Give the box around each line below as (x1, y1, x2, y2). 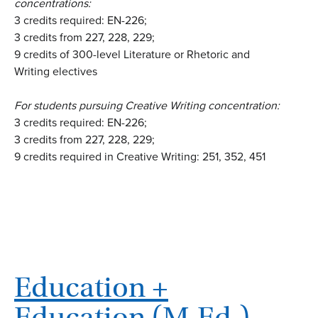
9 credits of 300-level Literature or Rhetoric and (14, 46, 250, 63)
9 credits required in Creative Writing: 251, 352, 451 (14, 148, 265, 165)
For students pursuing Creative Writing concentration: (14, 97, 280, 114)
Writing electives (14, 63, 97, 80)
